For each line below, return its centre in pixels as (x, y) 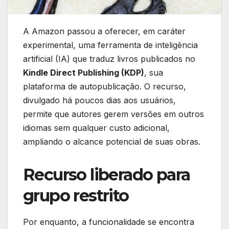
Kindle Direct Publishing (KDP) (84, 73)
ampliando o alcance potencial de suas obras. (112, 142)
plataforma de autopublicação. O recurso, (105, 87)
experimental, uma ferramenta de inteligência (110, 45)
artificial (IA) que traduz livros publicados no (109, 59)
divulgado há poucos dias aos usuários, (99, 100)
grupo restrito (76, 196)
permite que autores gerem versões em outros (113, 114)
